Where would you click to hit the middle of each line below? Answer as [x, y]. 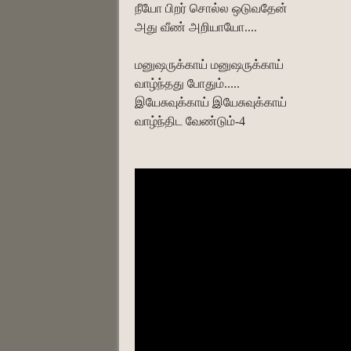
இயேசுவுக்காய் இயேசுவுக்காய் [211, 102]
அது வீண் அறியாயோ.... [196, 27]
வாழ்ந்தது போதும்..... [187, 83]
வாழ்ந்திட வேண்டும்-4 [190, 121]
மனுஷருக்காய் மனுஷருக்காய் [209, 64]
